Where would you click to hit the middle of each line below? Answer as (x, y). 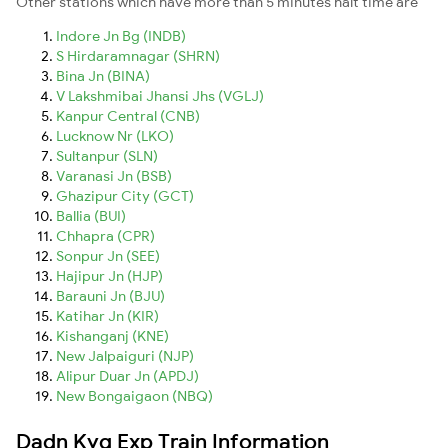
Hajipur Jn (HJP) (109, 275)
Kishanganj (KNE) (112, 335)
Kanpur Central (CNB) (128, 115)
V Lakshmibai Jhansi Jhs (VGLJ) (160, 95)
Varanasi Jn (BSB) (114, 175)
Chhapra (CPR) (105, 235)
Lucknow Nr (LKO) (115, 135)
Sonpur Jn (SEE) (108, 255)
